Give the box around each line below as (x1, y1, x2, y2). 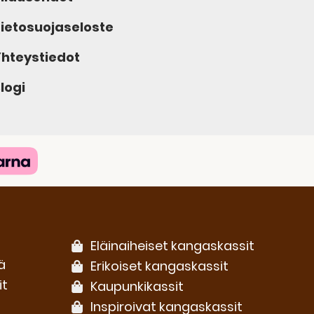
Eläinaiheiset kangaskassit (90, 237, 254, 255)
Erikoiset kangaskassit (90, 257, 228, 275)
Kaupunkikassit (90, 278, 184, 296)
